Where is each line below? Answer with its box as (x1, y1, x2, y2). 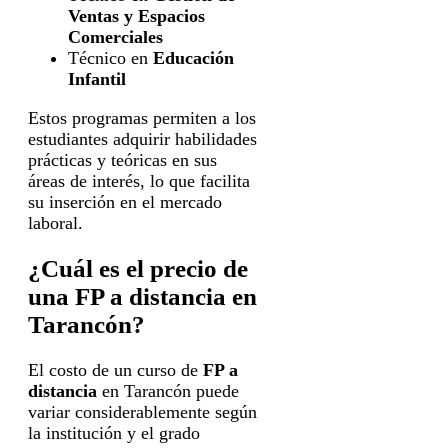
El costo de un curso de (28, 359, 203, 380)
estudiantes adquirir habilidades (28, 129, 257, 150)
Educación (153, 48, 234, 69)
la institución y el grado (28, 422, 200, 443)
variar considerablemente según (28, 401, 257, 422)
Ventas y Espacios (68, 6, 205, 27)
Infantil (68, 69, 126, 90)
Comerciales (68, 27, 163, 48)
